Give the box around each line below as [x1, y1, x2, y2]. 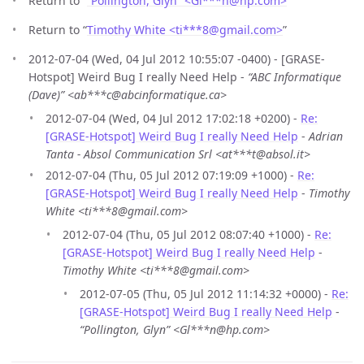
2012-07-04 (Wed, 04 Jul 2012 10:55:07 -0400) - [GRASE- [28, 51, 325, 67]
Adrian [309, 128, 343, 145]
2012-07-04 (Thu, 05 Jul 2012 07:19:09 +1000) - [45, 167, 297, 183]
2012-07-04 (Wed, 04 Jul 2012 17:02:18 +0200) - [45, 110, 301, 127]
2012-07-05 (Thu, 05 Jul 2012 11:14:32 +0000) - [80, 285, 331, 301]
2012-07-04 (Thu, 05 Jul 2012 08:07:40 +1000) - [63, 226, 314, 242]
